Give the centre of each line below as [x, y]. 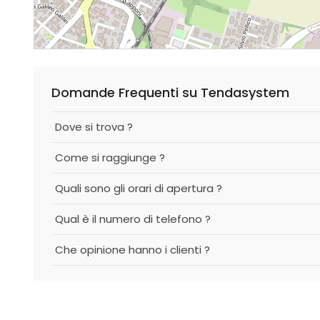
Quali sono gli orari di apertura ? [139, 188]
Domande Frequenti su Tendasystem [170, 92]
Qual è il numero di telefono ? [133, 219]
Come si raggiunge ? [110, 157]
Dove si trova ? [94, 127]
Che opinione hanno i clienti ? [132, 250]
